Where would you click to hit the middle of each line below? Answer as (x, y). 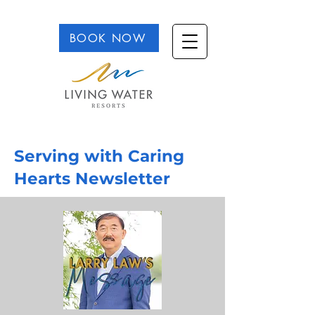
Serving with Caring (99, 156)
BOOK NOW (108, 38)
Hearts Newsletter (92, 179)
